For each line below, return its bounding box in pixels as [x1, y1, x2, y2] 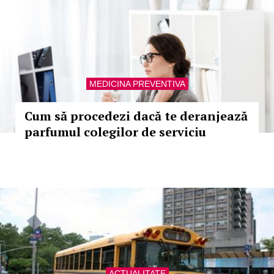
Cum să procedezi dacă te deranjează [24, 108, 248, 124]
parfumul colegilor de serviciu [24, 124, 206, 140]
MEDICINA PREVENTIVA [89, 79, 185, 89]
